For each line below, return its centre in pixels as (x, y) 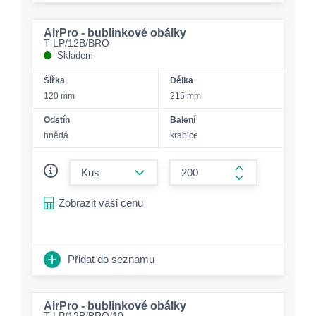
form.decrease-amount (188, 163)
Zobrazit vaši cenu (101, 203)
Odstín (57, 120)
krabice (184, 135)
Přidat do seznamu (111, 259)
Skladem (75, 55)
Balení (182, 120)
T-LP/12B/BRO (77, 43)
